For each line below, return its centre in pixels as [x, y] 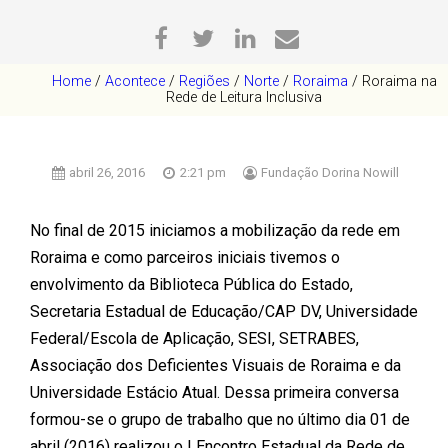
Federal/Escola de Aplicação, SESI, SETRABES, [194, 338]
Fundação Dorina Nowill [329, 173]
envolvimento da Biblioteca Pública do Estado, [191, 284]
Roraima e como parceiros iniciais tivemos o [185, 257]
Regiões [204, 81]
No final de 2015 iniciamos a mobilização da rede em [215, 230]
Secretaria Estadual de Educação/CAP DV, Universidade [224, 311]
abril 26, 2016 [106, 173]
